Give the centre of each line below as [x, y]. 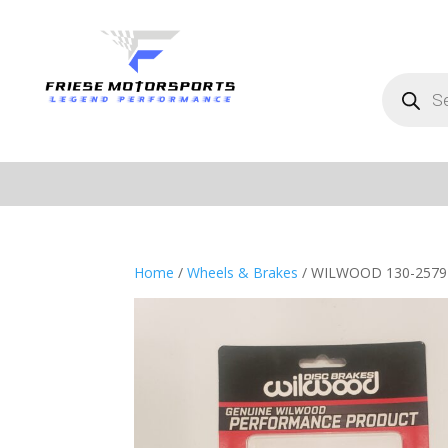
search [402, 92]
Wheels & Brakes [243, 272]
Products [409, 78]
